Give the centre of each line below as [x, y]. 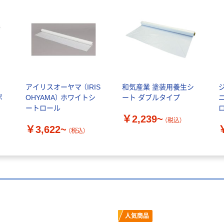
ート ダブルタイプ [151, 97]
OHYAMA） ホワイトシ [60, 97]
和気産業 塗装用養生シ [158, 87]
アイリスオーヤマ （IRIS [63, 87]
